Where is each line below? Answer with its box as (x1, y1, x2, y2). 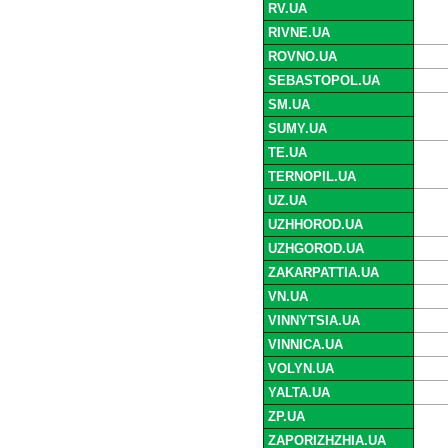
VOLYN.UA (267, 361, 334, 377)
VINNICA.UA (267, 337, 343, 353)
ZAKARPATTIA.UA (267, 265, 379, 281)
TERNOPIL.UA (267, 169, 356, 185)
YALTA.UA (267, 385, 330, 401)
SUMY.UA (267, 121, 327, 137)
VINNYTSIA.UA (267, 313, 360, 329)
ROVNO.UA (267, 49, 337, 65)
